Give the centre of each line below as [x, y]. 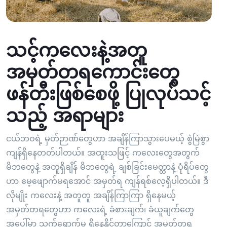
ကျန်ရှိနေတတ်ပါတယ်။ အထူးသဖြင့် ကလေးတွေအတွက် [103, 153]
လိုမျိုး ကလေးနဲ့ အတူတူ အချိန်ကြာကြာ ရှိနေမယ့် [91, 196]
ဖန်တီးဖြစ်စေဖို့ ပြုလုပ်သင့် [108, 94]
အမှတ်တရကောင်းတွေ [93, 72]
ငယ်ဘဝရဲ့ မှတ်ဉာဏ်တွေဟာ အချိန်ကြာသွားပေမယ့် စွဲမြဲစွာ [108, 139]
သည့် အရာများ [68, 116]
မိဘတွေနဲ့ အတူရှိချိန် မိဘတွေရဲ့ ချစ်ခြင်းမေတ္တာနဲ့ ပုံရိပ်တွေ [107, 167]
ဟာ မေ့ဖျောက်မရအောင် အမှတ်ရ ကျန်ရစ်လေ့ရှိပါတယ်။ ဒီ [107, 181]
